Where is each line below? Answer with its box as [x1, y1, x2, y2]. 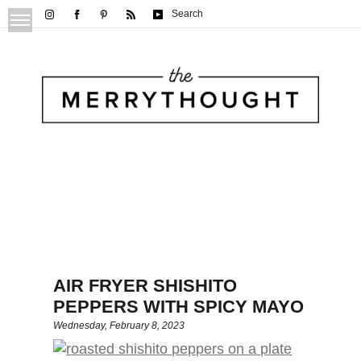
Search [171, 8, 203, 19]
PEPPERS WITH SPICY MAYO [53, 297, 305, 317]
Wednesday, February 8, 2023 [53, 320, 185, 332]
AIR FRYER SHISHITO [53, 276, 238, 297]
